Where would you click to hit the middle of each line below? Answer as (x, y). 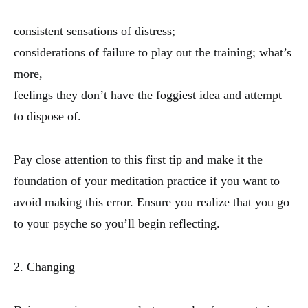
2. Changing (44, 267)
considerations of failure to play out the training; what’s (153, 53)
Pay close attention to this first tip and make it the (138, 160)
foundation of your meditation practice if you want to (147, 181)
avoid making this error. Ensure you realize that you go (152, 202)
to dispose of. (47, 117)
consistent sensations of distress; (95, 31)
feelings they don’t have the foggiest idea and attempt (148, 95)
